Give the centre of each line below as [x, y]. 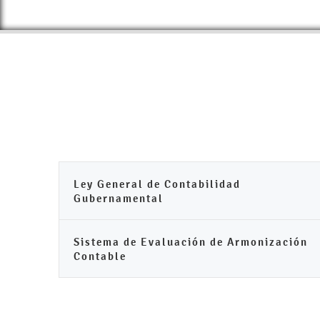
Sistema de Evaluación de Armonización [191, 242]
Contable [100, 256]
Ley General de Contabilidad [157, 184]
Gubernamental [119, 198]
